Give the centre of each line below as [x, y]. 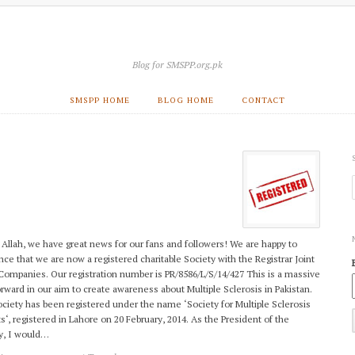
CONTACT [263, 100]
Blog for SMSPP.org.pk [177, 65]
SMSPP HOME [100, 100]
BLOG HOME [185, 100]
